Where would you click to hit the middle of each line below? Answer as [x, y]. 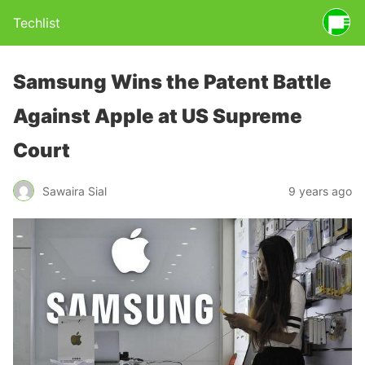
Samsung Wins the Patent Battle [172, 82]
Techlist [37, 23]
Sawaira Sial [75, 191]
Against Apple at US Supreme [158, 116]
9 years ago [320, 191]
